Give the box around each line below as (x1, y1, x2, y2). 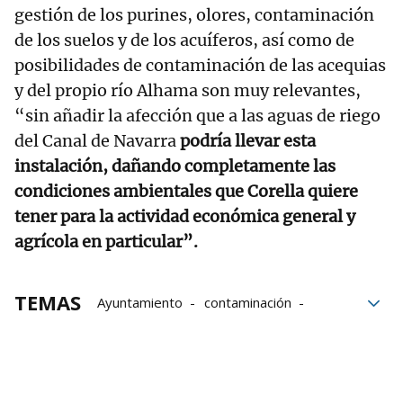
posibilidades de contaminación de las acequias (14, 55, 386, 76)
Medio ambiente (97, 369, 198, 388)
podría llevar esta (176, 130, 316, 152)
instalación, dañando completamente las (14, 156, 336, 177)
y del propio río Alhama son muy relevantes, (14, 80, 361, 102)
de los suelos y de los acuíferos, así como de (14, 30, 354, 51)
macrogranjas (161, 344, 246, 363)
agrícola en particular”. (14, 231, 198, 253)
